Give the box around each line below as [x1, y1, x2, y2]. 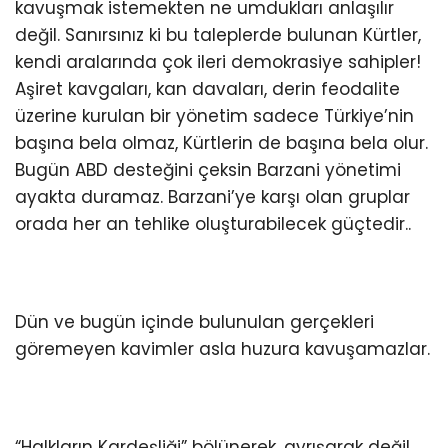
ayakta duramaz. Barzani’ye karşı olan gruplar [15, 185, 410, 210]
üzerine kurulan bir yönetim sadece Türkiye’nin [15, 104, 414, 129]
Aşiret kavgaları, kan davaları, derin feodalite [15, 77, 400, 102]
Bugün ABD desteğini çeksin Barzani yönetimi [15, 158, 401, 183]
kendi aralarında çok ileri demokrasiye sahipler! [15, 50, 421, 75]
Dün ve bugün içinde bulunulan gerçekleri [15, 310, 374, 335]
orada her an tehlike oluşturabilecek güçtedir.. [15, 212, 411, 237]
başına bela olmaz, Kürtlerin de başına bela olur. [15, 131, 428, 156]
